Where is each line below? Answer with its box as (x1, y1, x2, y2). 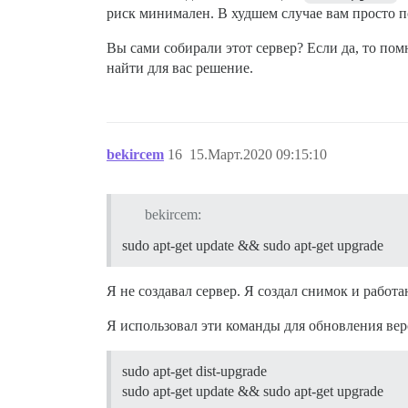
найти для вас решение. (107, 59, 253, 76)
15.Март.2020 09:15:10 (189, 146, 327, 162)
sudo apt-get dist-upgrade (122, 363, 267, 380)
